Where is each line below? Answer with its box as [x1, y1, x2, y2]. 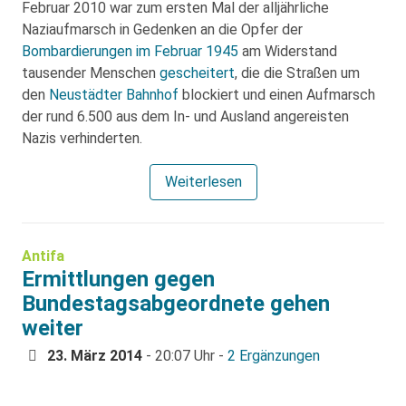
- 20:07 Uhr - [142, 347, 227, 365]
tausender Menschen [22, 64, 159, 82]
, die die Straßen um [235, 64, 360, 82]
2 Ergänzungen [227, 347, 320, 365]
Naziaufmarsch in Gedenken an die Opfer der [22, 21, 303, 39]
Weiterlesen [164, 173, 242, 191]
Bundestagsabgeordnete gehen [22, 291, 330, 317]
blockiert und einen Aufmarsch [179, 86, 375, 104]
